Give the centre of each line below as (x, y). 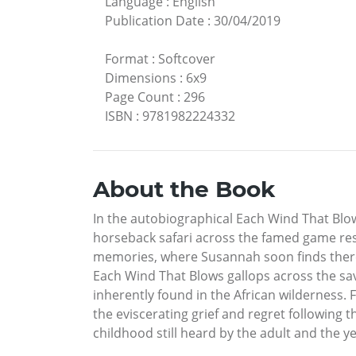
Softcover (187, 59)
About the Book (184, 190)
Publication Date (155, 21)
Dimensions (141, 78)
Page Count (139, 97)
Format (127, 59)
